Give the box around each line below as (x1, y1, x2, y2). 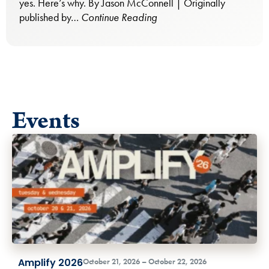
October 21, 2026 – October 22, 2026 (83, 256, 207, 267)
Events (12, 104, 80, 139)
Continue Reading (81, 10, 157, 24)
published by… (19, 10, 81, 24)
